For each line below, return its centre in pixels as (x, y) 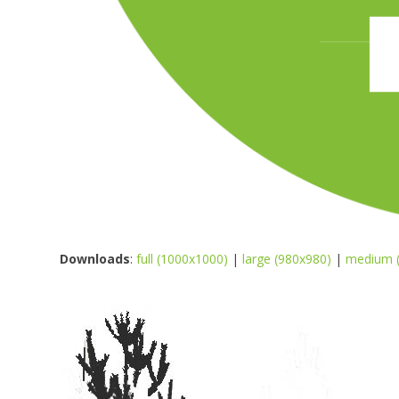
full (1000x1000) (183, 258)
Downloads (95, 258)
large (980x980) (287, 258)
